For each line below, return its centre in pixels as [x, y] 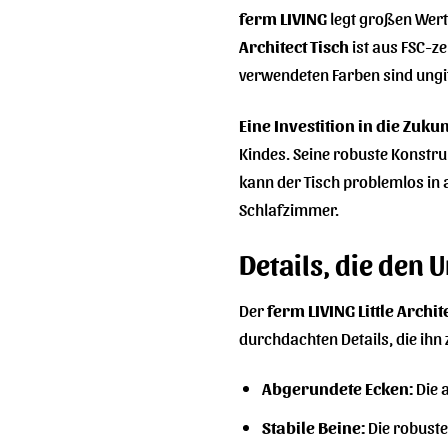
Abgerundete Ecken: [337, 388]
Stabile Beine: [313, 426]
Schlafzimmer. [289, 208]
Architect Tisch [294, 45]
